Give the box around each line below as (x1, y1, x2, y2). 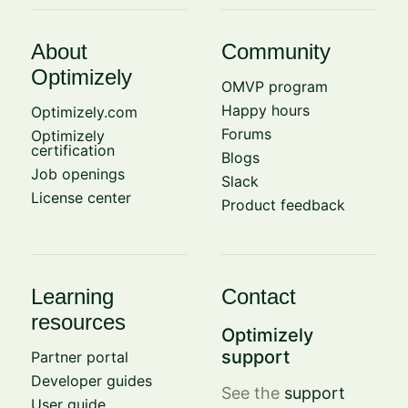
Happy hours (221, 100, 311, 119)
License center (30, 188, 131, 207)
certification (30, 140, 115, 159)
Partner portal (30, 347, 128, 366)
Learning (30, 283, 114, 309)
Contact (221, 283, 297, 309)
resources (30, 309, 126, 334)
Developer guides (30, 371, 152, 390)
